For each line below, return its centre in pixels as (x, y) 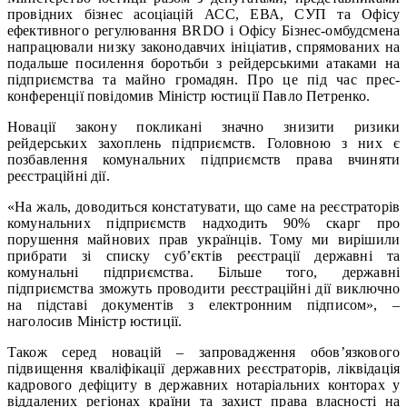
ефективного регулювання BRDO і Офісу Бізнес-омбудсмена (203, 30)
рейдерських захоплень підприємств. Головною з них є (203, 143)
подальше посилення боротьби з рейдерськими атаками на (203, 63)
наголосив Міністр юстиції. (95, 321)
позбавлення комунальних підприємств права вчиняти (203, 159)
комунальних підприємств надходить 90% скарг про (203, 223)
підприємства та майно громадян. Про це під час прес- (203, 79)
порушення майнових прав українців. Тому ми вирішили (203, 239)
